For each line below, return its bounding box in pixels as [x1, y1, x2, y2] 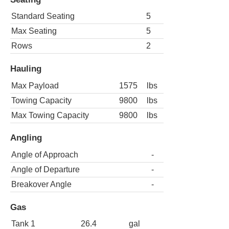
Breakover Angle [11, 179, 72, 189]
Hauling [10, 63, 41, 74]
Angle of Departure [11, 165, 80, 174]
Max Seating [11, 27, 57, 36]
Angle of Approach [11, 150, 78, 159]
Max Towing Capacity [11, 110, 89, 120]
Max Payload [11, 81, 59, 90]
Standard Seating [11, 12, 75, 21]
